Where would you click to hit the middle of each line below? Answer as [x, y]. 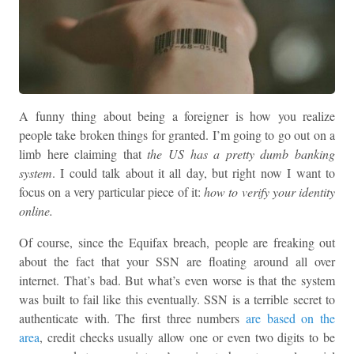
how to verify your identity [269, 192]
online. [36, 211]
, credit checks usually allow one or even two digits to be [187, 337]
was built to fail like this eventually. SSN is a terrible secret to [177, 299]
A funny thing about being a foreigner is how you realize [177, 116]
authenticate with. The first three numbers [132, 318]
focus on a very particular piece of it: [111, 192]
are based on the [290, 318]
